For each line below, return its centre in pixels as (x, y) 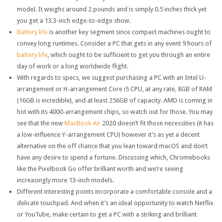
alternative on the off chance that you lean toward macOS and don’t (112, 146)
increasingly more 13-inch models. (65, 180)
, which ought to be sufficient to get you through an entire (129, 55)
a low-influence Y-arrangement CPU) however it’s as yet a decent (108, 135)
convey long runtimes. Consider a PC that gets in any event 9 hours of (114, 44)
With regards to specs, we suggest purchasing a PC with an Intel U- (111, 78)
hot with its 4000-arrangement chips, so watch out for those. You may (114, 112)
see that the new (40, 123)
